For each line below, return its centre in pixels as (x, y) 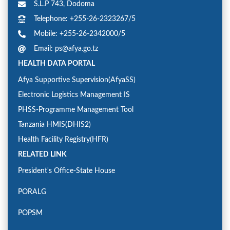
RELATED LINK (42, 155)
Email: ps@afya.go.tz (66, 49)
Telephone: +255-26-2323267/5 (85, 19)
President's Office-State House (66, 171)
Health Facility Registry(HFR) (63, 140)
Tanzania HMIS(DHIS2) (54, 125)
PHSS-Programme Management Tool (76, 110)
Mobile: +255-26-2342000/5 (80, 34)
